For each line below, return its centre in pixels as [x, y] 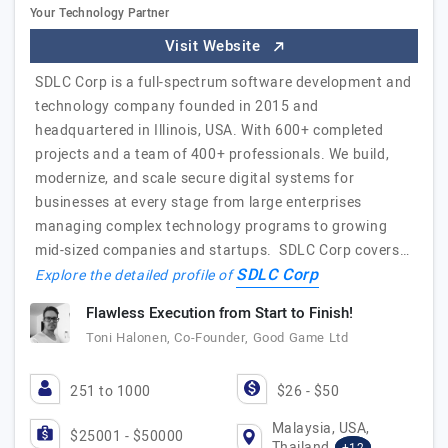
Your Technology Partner [99, 13]
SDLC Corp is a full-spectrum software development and [223, 82]
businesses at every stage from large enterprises [198, 202]
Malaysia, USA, [320, 428]
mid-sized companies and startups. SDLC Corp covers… [222, 250]
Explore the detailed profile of [136, 275]
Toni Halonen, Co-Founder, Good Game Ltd [217, 337]
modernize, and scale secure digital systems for [195, 178]
